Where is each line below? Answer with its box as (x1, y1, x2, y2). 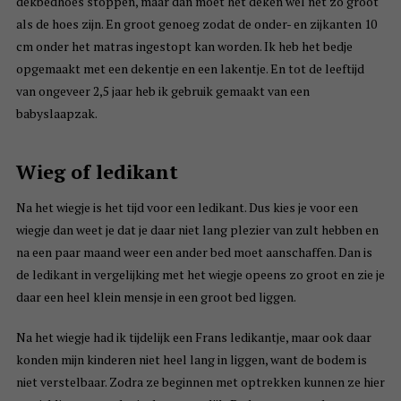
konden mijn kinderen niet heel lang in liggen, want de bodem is (15, 351, 367, 369)
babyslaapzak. (15, 105, 98, 123)
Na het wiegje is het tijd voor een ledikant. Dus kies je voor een (15, 199, 358, 217)
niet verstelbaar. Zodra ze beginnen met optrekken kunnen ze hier (15, 373, 385, 391)
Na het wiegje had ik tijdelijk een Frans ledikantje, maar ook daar (15, 328, 371, 346)
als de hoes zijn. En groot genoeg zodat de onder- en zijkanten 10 (15, 15, 377, 33)
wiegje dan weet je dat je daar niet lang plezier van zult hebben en (15, 221, 379, 239)
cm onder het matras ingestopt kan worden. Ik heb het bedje (15, 38, 353, 55)
